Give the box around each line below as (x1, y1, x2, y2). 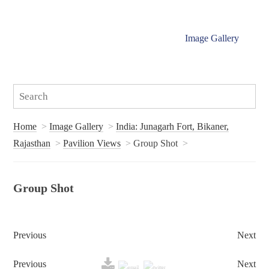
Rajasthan (13, 138, 51, 148)
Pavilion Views (63, 138, 121, 148)
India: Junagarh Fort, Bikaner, (116, 121, 229, 131)
